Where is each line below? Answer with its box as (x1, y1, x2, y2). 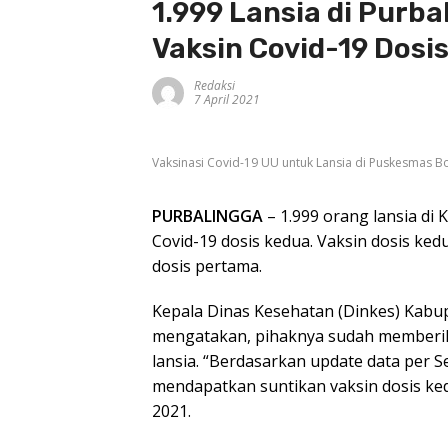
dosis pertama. (152, 254, 262, 277)
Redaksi (194, 77, 235, 95)
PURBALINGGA (152, 204, 263, 227)
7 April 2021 (194, 91, 260, 109)
